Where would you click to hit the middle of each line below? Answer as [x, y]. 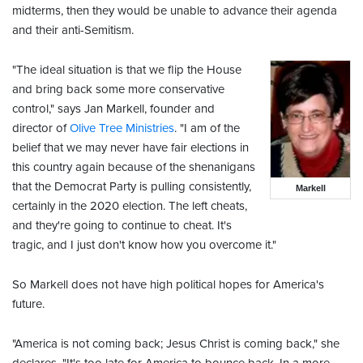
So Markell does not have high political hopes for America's [168, 285]
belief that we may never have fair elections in [130, 148]
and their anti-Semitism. [73, 30]
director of [41, 128]
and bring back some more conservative [118, 90]
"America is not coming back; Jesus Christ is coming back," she [176, 344]
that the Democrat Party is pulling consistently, [132, 187]
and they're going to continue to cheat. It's [122, 226]
